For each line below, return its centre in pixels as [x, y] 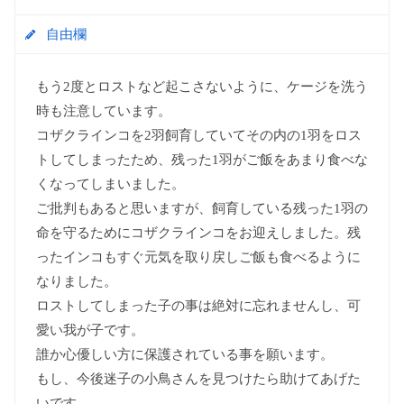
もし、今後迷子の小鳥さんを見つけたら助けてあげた [198, 378]
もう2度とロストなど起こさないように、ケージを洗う [202, 86]
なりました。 [76, 281]
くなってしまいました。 [110, 184]
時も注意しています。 [103, 110]
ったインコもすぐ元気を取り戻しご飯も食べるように [198, 257]
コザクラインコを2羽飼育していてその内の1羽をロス [198, 135]
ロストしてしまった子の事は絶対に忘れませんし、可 [198, 305]
